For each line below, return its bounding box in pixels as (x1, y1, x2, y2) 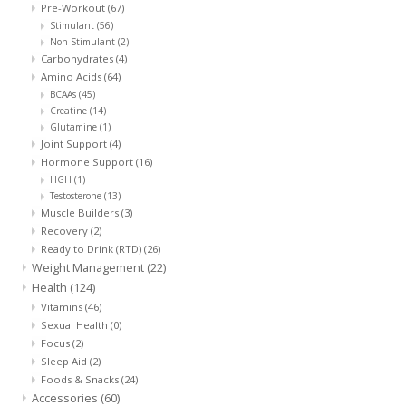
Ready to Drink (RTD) (41, 241, 144, 256)
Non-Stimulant (50, 34, 118, 48)
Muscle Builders (41, 205, 121, 219)
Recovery (41, 223, 91, 237)
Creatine (50, 103, 90, 117)
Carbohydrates (41, 51, 116, 65)
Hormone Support (41, 154, 136, 169)
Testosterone (50, 188, 104, 202)
